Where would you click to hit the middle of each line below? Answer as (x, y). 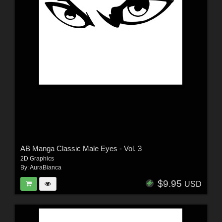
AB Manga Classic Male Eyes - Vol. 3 (81, 148)
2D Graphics (37, 158)
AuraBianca (45, 167)
